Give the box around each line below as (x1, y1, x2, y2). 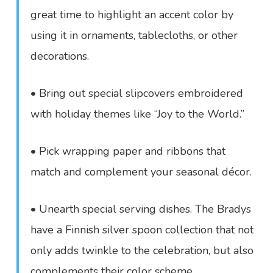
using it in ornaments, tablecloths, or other (30, 28, 238, 43)
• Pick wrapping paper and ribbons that (30, 144, 226, 158)
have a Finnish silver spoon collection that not (30, 222, 254, 237)
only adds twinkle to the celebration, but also (30, 243, 254, 258)
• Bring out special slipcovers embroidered (30, 86, 244, 101)
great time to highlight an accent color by (30, 7, 234, 22)
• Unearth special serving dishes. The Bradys (30, 202, 252, 216)
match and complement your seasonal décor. (30, 165, 252, 179)
